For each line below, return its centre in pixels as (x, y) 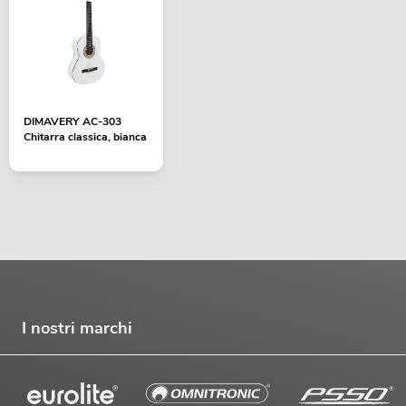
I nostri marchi (77, 328)
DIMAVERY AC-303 (72, 122)
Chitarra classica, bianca (85, 137)
